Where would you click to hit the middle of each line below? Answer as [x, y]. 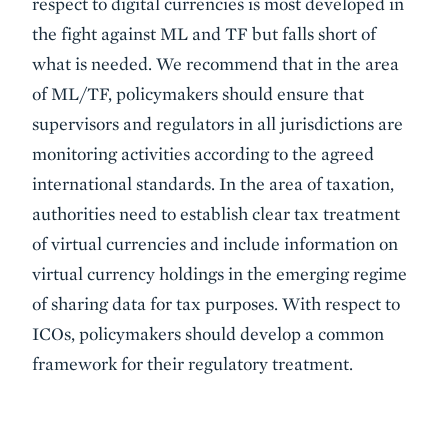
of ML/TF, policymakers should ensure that [198, 93]
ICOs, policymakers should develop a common [208, 333]
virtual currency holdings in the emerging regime [219, 273]
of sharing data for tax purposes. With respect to [216, 303]
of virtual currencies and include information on [215, 243]
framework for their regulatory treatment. [192, 363]
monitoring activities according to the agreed [203, 153]
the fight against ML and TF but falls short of [204, 33]
